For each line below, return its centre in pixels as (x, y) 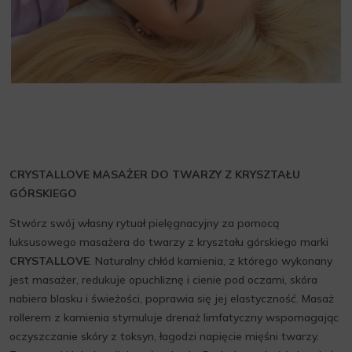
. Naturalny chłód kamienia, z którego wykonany (211, 261)
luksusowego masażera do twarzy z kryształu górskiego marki (169, 242)
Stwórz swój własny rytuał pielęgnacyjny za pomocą (144, 223)
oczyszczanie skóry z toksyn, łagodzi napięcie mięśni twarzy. (164, 336)
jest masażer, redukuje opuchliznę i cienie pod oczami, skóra (163, 280)
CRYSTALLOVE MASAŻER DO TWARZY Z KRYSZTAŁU (155, 174)
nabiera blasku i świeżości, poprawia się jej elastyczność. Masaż (172, 299)
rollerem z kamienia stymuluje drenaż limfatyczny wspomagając (174, 317)
